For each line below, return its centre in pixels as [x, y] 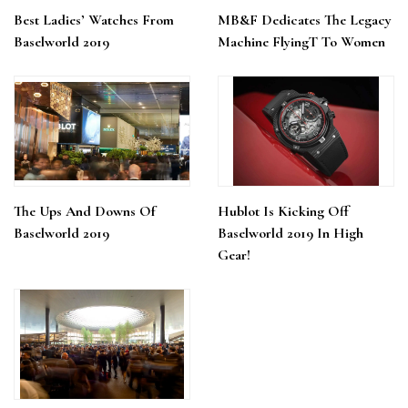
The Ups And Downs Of [85, 211]
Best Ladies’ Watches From [94, 20]
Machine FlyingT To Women [301, 42]
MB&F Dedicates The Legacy [305, 20]
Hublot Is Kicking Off [283, 211]
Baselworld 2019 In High [291, 233]
